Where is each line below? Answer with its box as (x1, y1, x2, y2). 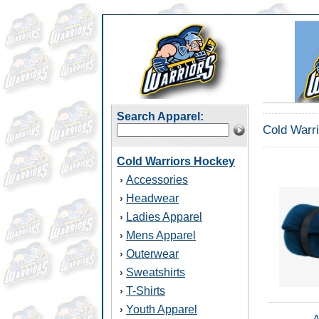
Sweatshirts (126, 266, 185, 278)
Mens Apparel (126, 229, 196, 241)
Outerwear (126, 248, 179, 260)
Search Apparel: (117, 110, 204, 122)
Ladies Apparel (126, 211, 202, 223)
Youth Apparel (126, 303, 197, 315)
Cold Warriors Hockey (117, 155, 235, 167)
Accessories (126, 174, 188, 186)
